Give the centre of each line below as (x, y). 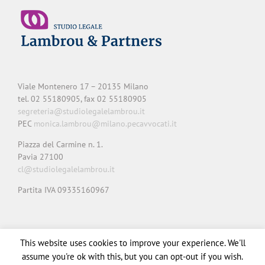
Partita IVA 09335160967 (64, 190)
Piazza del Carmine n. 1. (60, 144)
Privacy (30, 232)
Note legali (100, 232)
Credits (139, 232)
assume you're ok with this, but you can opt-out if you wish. (132, 256)
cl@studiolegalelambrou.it (66, 169)
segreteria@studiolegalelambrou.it (81, 111)
